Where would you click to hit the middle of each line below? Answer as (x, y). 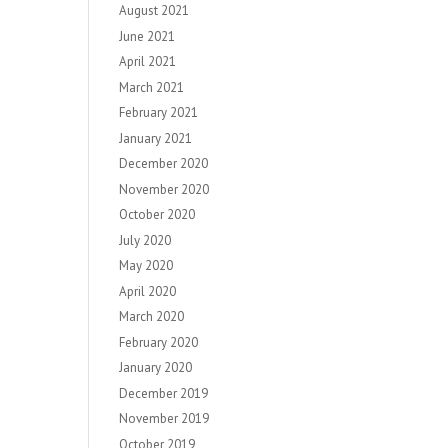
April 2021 (148, 61)
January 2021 (156, 138)
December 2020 (164, 163)
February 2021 (159, 112)
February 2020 (159, 342)
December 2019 (164, 393)
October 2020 (157, 214)
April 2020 (148, 291)
